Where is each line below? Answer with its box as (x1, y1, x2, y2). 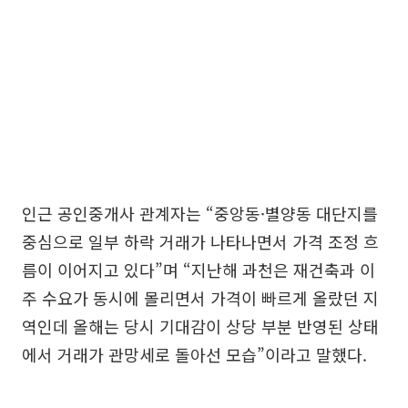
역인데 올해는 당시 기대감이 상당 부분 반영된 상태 (22, 313, 379, 338)
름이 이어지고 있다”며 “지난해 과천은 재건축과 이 (22, 257, 375, 281)
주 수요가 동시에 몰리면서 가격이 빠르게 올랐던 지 (22, 285, 379, 310)
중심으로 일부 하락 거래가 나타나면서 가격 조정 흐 (22, 229, 379, 253)
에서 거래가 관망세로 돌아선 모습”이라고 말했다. (22, 342, 367, 366)
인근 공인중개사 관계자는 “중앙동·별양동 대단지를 (22, 200, 378, 225)
